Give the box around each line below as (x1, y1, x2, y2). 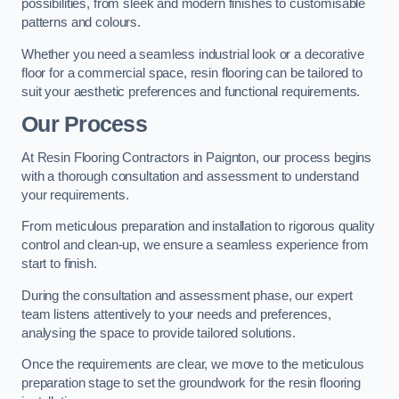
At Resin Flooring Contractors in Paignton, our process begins (21, 150, 372, 165)
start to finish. (21, 256, 97, 272)
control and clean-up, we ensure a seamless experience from (21, 238, 369, 253)
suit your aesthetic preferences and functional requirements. (21, 84, 361, 99)
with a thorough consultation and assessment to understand (21, 168, 359, 183)
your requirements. (21, 187, 129, 202)
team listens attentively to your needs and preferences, (21, 306, 332, 322)
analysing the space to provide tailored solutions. (21, 325, 296, 340)
